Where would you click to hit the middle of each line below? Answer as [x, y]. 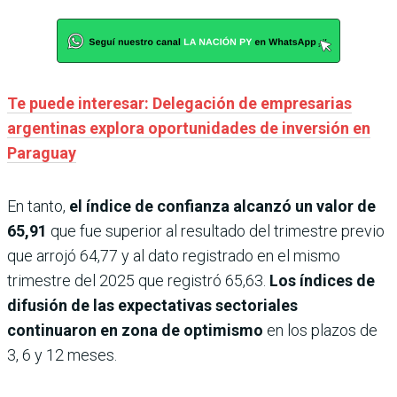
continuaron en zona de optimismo [135, 331]
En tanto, [36, 206]
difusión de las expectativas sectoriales [152, 306]
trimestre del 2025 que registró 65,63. [138, 281]
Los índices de [322, 281]
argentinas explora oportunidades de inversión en [189, 128]
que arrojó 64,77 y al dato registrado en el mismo [174, 256]
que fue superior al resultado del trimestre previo [218, 231]
